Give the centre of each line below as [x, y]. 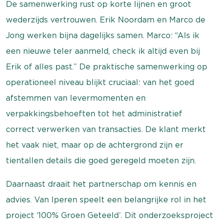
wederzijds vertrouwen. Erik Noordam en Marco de [106, 20]
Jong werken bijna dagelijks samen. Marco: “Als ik [103, 35]
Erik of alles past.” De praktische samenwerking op [107, 67]
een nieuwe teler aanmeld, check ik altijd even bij [103, 51]
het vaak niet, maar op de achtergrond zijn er [95, 145]
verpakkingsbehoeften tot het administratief [94, 114]
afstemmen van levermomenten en [76, 98]
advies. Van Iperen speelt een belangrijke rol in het [106, 200]
